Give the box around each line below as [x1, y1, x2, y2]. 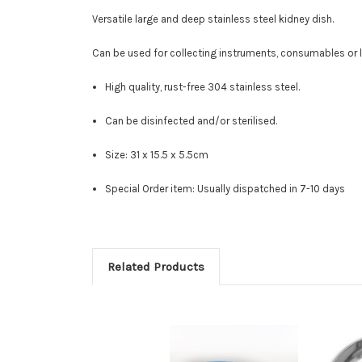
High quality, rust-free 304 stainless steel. [105, 80, 301, 93]
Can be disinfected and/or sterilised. [105, 114, 278, 127]
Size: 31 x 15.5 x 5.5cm [105, 148, 209, 161]
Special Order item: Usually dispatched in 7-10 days [105, 182, 346, 195]
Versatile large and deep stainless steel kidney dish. [92, 12, 334, 25]
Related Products [107, 259, 204, 274]
